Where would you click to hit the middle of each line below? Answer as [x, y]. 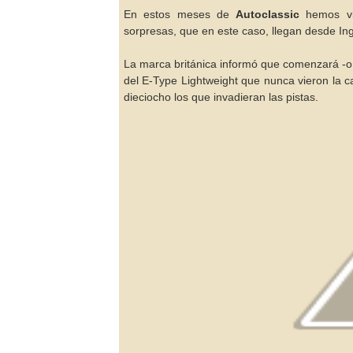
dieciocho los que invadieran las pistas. [221, 97]
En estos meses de [180, 14]
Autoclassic [268, 14]
